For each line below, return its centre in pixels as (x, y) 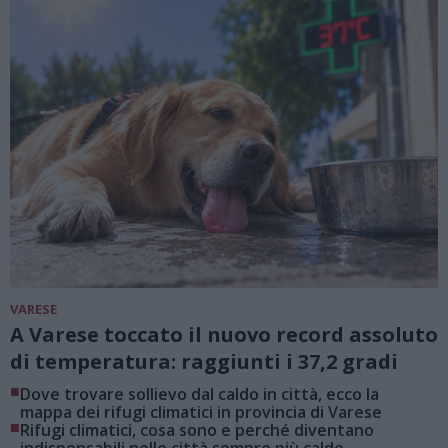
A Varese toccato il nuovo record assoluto (224, 334)
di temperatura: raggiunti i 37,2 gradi (204, 361)
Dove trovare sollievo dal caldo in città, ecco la (199, 393)
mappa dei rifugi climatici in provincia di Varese (201, 411)
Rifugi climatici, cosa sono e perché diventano (197, 429)
